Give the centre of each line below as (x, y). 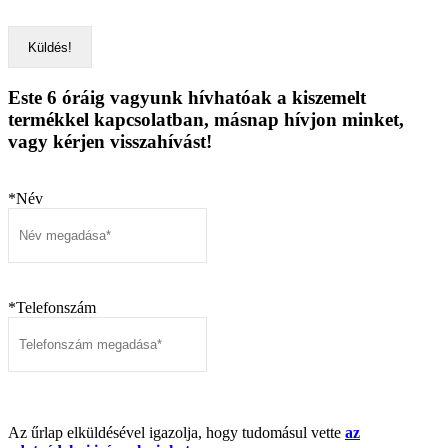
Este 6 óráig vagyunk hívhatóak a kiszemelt (187, 98)
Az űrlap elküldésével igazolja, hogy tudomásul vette (176, 432)
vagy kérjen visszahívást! (110, 142)
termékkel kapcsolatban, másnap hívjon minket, (206, 120)
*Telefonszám (52, 307)
